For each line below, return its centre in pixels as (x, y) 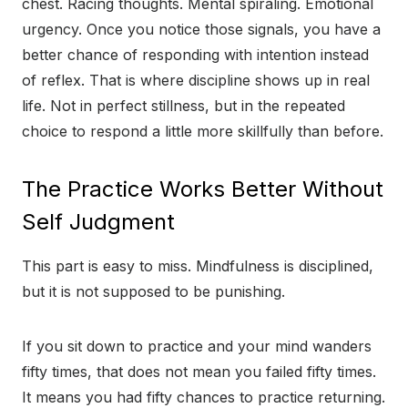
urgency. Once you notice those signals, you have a (201, 30)
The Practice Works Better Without (203, 189)
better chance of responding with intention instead (195, 55)
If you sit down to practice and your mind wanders (197, 347)
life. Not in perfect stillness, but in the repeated (184, 106)
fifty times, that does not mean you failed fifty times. (199, 372)
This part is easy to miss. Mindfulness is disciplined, (198, 266)
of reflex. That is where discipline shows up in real (196, 81)
